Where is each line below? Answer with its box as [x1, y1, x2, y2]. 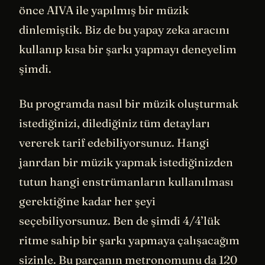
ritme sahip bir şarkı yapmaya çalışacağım [19, 233, 240, 248]
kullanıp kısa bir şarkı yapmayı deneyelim [19, 41, 237, 56]
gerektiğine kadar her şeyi [19, 194, 156, 209]
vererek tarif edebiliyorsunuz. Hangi [19, 135, 209, 150]
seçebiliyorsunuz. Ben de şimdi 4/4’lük [19, 214, 220, 228]
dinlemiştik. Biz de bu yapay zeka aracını [19, 22, 230, 37]
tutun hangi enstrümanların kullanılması [19, 174, 234, 189]
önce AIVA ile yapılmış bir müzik [19, 2, 189, 17]
